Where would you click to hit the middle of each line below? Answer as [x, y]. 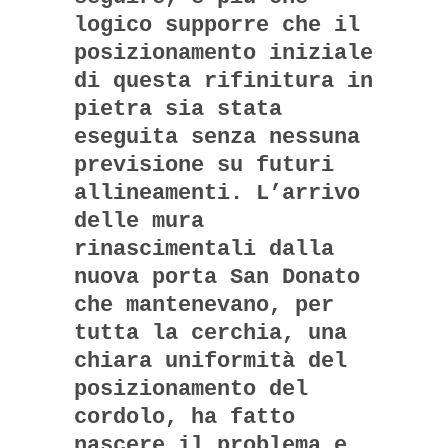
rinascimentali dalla [204, 249]
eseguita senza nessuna [217, 137]
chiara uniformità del [210, 361]
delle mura [139, 221]
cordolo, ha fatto [184, 417]
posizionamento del [191, 389]
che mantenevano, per [204, 305]
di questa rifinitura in [223, 81]
